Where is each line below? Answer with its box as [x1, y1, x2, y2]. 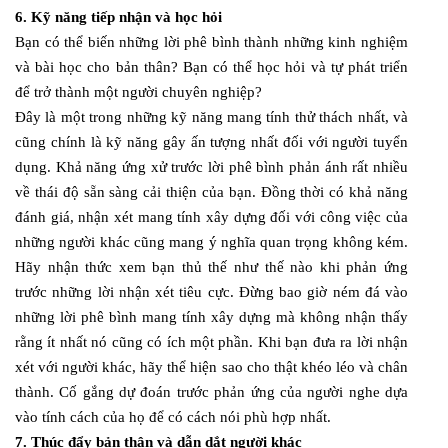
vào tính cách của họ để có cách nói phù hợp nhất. [15, 408, 331, 425]
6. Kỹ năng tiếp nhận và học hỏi [15, 8, 222, 25]
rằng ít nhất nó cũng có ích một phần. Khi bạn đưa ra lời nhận [15, 333, 408, 350]
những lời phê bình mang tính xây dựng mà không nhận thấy [15, 308, 408, 325]
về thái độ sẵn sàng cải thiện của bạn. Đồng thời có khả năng [15, 183, 408, 200]
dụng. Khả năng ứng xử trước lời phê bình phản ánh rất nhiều [15, 158, 408, 175]
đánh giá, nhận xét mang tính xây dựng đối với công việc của [15, 208, 408, 225]
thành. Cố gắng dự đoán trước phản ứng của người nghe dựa [15, 383, 408, 400]
